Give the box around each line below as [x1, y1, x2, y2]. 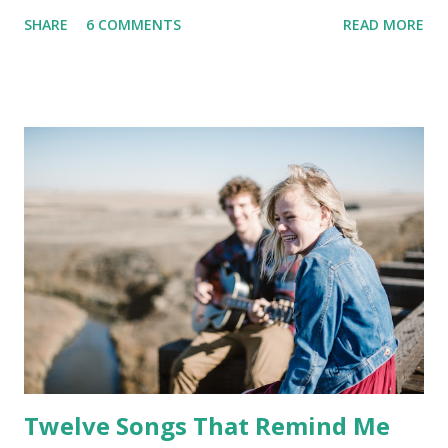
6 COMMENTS [86, 14, 181, 34]
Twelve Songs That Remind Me [24, 408, 390, 442]
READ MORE [343, 14, 424, 34]
